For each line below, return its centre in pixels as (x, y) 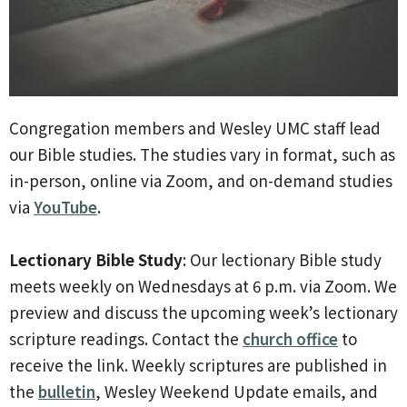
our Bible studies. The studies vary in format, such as (202, 154)
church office (290, 338)
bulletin (67, 391)
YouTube (65, 206)
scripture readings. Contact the (126, 338)
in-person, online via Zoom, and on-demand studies (201, 180)
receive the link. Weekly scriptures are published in (198, 364)
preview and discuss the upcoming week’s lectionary (203, 312)
